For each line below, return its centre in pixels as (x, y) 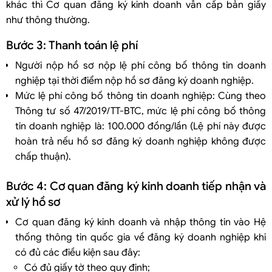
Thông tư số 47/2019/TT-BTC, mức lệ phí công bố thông (141, 111)
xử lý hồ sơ (33, 202)
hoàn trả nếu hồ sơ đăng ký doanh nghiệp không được (141, 141)
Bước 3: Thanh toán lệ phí (72, 45)
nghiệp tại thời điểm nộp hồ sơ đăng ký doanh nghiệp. (134, 80)
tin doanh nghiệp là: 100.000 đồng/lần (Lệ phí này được (141, 126)
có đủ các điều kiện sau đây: (78, 252)
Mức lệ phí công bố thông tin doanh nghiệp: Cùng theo (141, 96)
